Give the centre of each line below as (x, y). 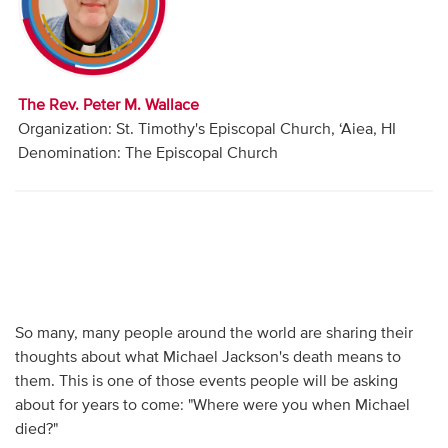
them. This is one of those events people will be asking (206, 381)
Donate (33, 113)
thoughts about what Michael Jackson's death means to (207, 357)
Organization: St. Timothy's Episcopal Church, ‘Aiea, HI (207, 129)
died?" (36, 429)
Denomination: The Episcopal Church (148, 153)
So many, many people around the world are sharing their (213, 333)
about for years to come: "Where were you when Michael (212, 405)
